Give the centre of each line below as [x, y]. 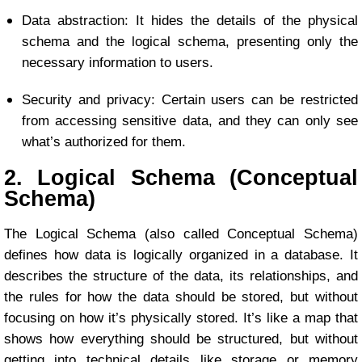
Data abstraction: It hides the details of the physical [189, 21]
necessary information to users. [117, 63]
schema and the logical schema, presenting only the [189, 42]
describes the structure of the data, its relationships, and [181, 276]
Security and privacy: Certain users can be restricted [189, 100]
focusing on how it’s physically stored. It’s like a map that [181, 318]
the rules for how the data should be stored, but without [181, 297]
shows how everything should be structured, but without [181, 339]
